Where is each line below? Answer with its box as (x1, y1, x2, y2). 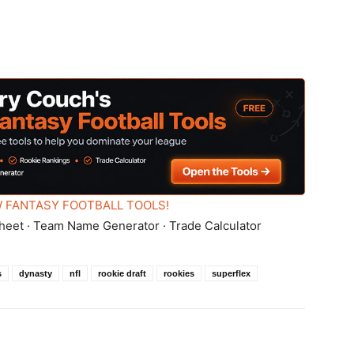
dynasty (19, 269, 52, 279)
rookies (164, 269, 194, 279)
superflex (212, 269, 250, 279)
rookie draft (98, 269, 146, 279)
